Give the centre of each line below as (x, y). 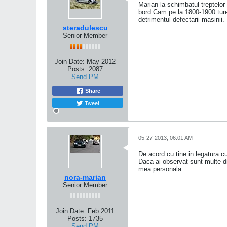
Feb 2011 (101, 211)
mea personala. (161, 169)
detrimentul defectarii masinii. (181, 20)
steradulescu (85, 28)
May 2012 (101, 62)
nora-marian (85, 177)
